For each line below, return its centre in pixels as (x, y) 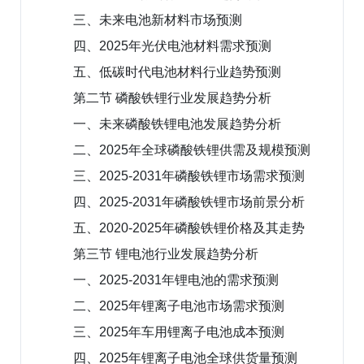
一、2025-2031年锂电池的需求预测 (176, 279)
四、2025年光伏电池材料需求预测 (172, 45)
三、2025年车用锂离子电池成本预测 (179, 331)
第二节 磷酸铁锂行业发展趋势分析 (172, 97)
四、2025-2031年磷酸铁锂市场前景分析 (189, 201)
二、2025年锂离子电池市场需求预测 (179, 305)
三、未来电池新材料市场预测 (158, 19)
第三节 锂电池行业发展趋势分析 (166, 253)
